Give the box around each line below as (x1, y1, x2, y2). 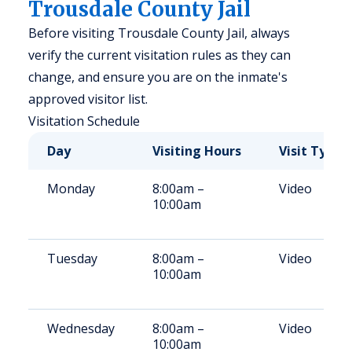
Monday (47, 180, 95, 197)
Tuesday (47, 250, 97, 267)
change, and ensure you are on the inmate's (28, 68, 288, 86)
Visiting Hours (152, 142, 241, 159)
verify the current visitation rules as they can (28, 46, 291, 64)
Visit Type (279, 142, 342, 159)
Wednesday (47, 320, 115, 337)
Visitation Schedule (28, 112, 140, 130)
